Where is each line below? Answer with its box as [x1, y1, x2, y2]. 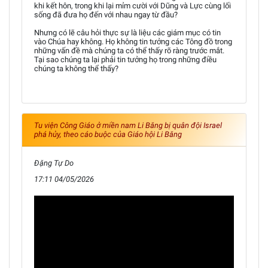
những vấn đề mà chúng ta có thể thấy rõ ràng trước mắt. [34, 45, 224, 55]
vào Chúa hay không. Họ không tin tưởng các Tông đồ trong [34, 36, 232, 46]
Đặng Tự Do [34, 158, 74, 167]
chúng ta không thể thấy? [34, 63, 118, 73]
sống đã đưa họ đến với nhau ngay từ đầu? [34, 10, 178, 19]
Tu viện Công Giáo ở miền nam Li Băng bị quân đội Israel [34, 120, 222, 130]
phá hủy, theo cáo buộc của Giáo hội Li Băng [34, 129, 182, 139]
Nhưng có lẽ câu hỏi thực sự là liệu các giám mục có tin [34, 28, 221, 37]
